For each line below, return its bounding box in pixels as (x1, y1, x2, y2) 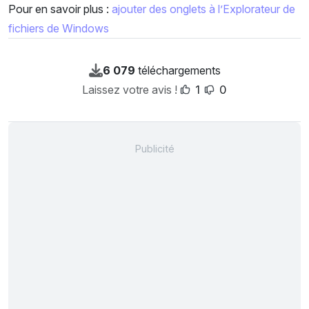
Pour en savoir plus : (8, 2, 112, 17)
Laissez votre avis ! (81, 83, 177, 97)
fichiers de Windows (8, 21, 109, 36)
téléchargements (134, 63, 221, 78)
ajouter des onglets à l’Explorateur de (112, 2, 295, 17)
